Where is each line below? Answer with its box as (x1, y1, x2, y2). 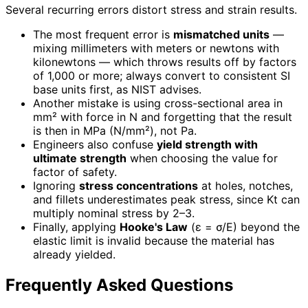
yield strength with (157, 137, 258, 152)
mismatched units (173, 27, 269, 42)
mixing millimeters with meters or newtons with (33, 41, 279, 56)
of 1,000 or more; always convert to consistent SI (33, 69, 290, 83)
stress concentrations (79, 179, 198, 193)
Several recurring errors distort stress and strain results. (5, 3, 297, 17)
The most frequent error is (33, 27, 173, 42)
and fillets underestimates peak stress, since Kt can (33, 192, 300, 207)
